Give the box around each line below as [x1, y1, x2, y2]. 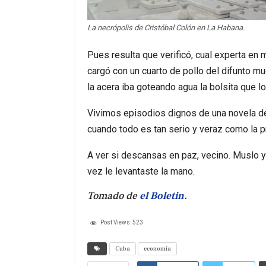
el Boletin [140, 189, 184, 202]
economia [144, 244, 171, 252]
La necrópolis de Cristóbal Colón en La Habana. [87, 23, 245, 32]
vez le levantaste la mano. [87, 165, 195, 177]
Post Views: [100, 218, 131, 226]
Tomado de [87, 189, 140, 202]
